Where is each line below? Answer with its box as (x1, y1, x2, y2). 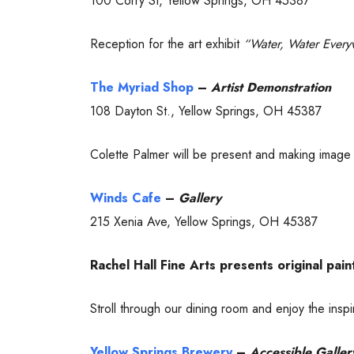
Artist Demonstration (211, 77, 331, 96)
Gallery (179, 188, 221, 207)
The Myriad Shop (90, 77, 194, 96)
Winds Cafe (90, 188, 161, 207)
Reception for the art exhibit (90, 34, 243, 53)
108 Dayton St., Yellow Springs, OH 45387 (90, 101, 322, 120)
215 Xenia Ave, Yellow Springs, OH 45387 (90, 212, 318, 231)
